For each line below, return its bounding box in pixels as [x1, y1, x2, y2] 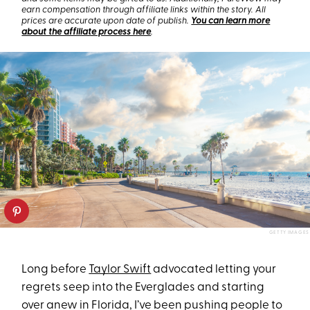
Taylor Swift [89, 264, 152, 276]
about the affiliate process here [21, 28, 152, 37]
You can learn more [191, 17, 271, 26]
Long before [21, 264, 89, 276]
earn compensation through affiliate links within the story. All [21, 6, 266, 15]
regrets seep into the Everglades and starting [21, 282, 265, 294]
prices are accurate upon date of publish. [21, 17, 192, 26]
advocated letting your [151, 264, 277, 276]
